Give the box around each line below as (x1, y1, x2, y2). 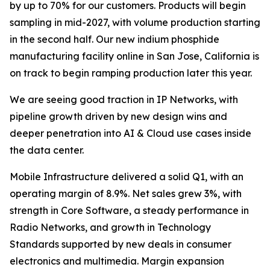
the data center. (10, 144, 84, 156)
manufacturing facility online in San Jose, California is (10, 50, 259, 62)
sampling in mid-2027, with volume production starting (10, 16, 260, 28)
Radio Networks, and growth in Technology (10, 221, 211, 233)
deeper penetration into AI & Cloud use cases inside (10, 127, 251, 139)
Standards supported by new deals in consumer (10, 238, 231, 250)
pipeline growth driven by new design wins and (10, 110, 227, 122)
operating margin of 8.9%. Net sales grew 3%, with (10, 187, 242, 199)
